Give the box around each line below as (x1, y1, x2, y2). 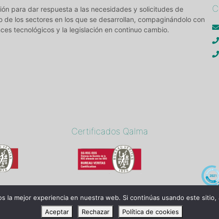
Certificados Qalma (71, 126, 148, 137)
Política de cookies (122, 208, 179, 216)
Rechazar (82, 208, 109, 216)
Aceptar (45, 208, 69, 216)
